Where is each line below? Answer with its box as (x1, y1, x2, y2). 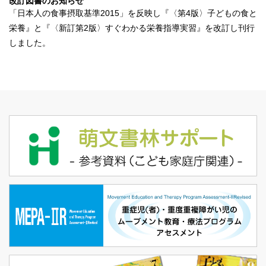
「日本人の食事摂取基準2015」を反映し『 (9, 8, 169, 18)
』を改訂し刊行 (197, 23, 255, 33)
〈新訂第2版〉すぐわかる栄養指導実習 (50, 23, 197, 33)
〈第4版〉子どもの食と (169, 8, 257, 18)
